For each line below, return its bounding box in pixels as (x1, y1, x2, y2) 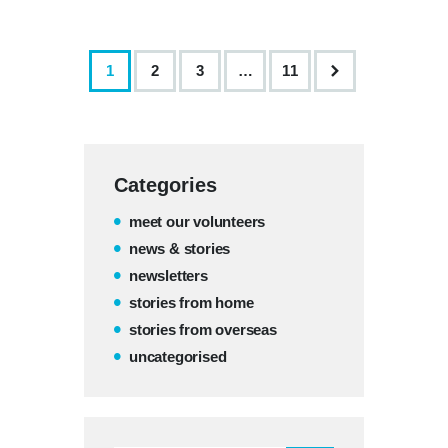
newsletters (129, 267, 208, 285)
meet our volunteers (129, 213, 266, 231)
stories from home (129, 294, 254, 312)
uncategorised (129, 348, 227, 366)
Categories (114, 174, 217, 197)
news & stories (129, 240, 231, 258)
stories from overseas (129, 321, 277, 339)
